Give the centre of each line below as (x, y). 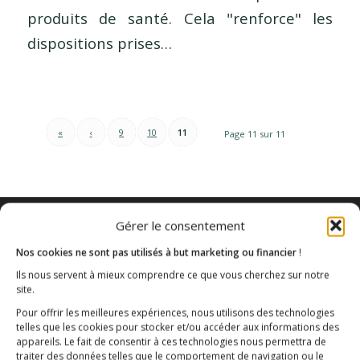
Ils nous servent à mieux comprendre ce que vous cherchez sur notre (173, 275)
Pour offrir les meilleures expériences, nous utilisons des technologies (175, 313)
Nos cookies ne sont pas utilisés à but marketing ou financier (157, 252)
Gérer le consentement (180, 225)
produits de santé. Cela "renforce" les (180, 18)
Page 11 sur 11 (255, 133)
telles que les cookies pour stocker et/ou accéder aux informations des (178, 327)
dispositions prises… (99, 43)
